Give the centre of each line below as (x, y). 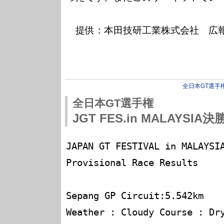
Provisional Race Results (132, 163)
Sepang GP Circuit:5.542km (135, 196)
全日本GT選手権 (113, 103)
